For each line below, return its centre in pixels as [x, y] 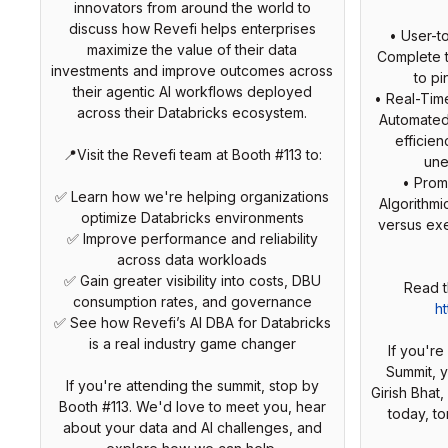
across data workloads [192, 259]
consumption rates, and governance [192, 301]
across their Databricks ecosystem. [192, 112]
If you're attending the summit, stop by [192, 385]
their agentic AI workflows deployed [192, 91]
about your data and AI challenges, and [192, 427]
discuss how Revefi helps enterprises [192, 28]
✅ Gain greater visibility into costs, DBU [192, 280]
